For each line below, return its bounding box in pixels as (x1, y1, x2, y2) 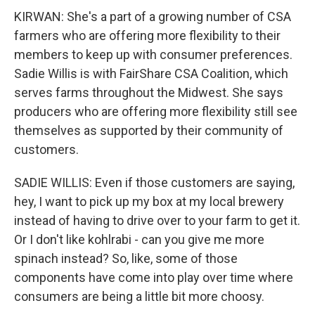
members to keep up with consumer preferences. (14, 47, 292, 62)
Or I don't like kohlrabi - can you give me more (14, 232, 264, 247)
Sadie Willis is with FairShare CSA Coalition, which (14, 66, 288, 81)
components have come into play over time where (14, 270, 293, 285)
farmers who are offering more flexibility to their (14, 28, 281, 43)
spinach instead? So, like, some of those (14, 251, 238, 266)
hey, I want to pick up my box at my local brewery (14, 194, 284, 209)
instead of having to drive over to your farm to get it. (14, 213, 300, 228)
